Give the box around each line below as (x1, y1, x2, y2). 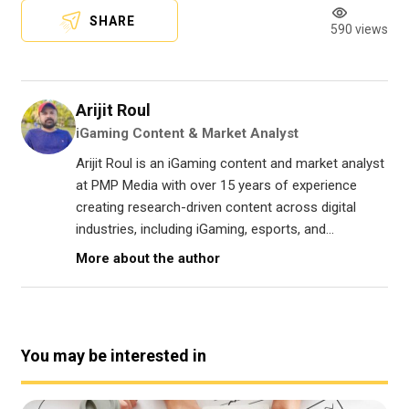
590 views (330, 22, 388, 37)
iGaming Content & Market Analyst (76, 125, 299, 142)
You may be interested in (21, 346, 206, 366)
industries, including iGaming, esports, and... (76, 221, 334, 238)
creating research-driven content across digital (76, 199, 356, 216)
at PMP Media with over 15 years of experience (76, 177, 357, 194)
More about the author (76, 250, 220, 267)
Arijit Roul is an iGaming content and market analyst (76, 155, 384, 173)
